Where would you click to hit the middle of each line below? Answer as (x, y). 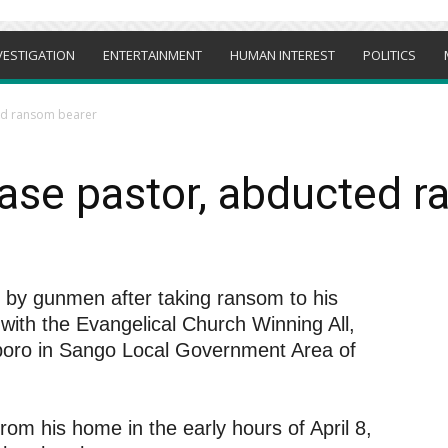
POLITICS (389, 55)
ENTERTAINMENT (152, 55)
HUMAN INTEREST (282, 55)
